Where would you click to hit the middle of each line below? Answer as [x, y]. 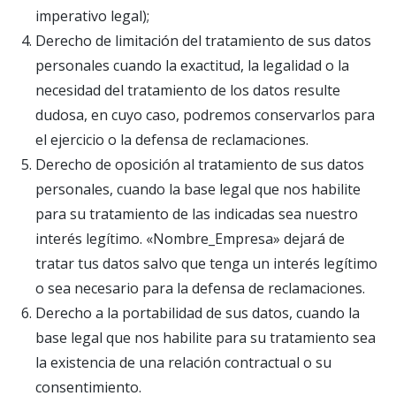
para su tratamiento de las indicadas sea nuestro [197, 214]
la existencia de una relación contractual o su [183, 362]
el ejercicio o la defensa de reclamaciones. [172, 140]
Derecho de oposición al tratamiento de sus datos [200, 164]
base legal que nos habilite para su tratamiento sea [206, 338]
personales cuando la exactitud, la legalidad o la [192, 65]
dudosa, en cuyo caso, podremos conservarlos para [205, 115]
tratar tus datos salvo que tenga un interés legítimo [206, 263]
